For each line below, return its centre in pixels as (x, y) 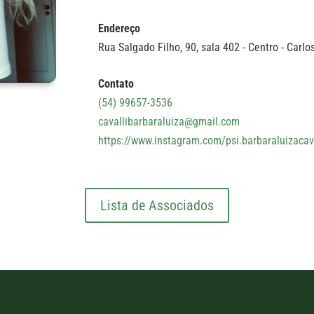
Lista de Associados (157, 205)
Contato (116, 83)
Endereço (119, 28)
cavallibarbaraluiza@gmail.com (169, 121)
